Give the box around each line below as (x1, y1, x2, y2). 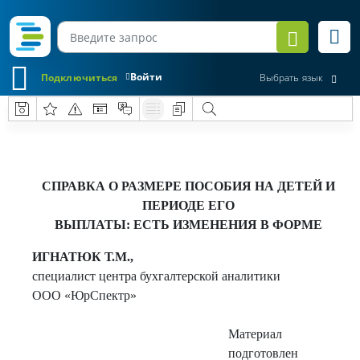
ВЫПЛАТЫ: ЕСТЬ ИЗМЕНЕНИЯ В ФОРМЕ (54, 218, 322, 231)
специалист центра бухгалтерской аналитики (32, 269, 280, 283)
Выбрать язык (259, 71, 323, 85)
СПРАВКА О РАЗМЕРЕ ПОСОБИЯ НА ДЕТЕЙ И (41, 179, 335, 193)
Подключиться (41, 70, 118, 84)
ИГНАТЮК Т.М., (32, 250, 133, 264)
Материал (228, 327, 283, 341)
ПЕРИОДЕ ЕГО (141, 198, 235, 212)
